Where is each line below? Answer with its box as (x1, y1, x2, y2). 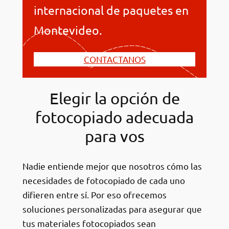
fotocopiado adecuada (35, 108, 194, 127)
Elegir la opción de (49, 89, 180, 108)
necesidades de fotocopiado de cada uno (22, 175, 185, 186)
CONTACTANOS (83, 53, 146, 64)
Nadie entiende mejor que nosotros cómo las (22, 161, 202, 172)
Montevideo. (34, 22, 103, 38)
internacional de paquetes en (34, 3, 189, 18)
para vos (84, 127, 145, 146)
